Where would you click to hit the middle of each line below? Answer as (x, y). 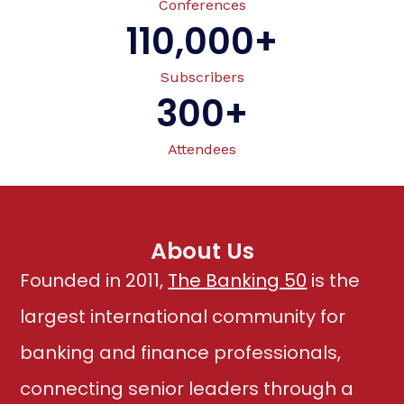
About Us (202, 252)
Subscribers (202, 77)
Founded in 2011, (94, 281)
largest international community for (183, 317)
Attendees (202, 149)
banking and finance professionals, (181, 353)
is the (334, 281)
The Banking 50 (238, 281)
